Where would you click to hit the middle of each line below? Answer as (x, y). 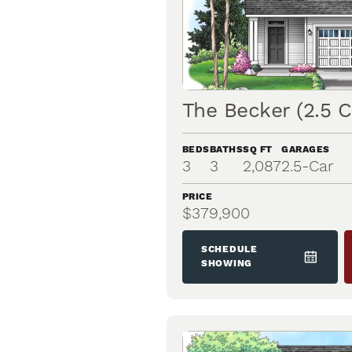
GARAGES (306, 149)
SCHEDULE (229, 249)
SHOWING (227, 263)
